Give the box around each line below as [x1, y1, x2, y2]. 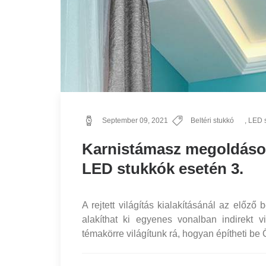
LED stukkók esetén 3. [82, 160, 243, 178]
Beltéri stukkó [190, 116, 234, 125]
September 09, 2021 [102, 116, 168, 125]
